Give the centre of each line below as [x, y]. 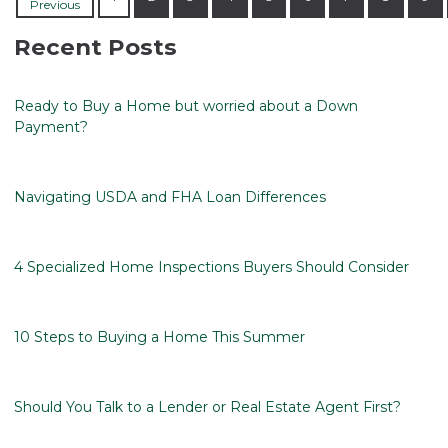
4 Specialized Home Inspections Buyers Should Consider [211, 267]
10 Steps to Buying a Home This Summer [159, 337]
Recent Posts [95, 47]
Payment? [51, 127]
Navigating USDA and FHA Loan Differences [170, 197]
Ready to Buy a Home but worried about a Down [186, 106]
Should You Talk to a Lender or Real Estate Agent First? [207, 407]
